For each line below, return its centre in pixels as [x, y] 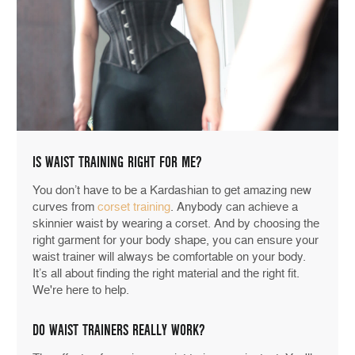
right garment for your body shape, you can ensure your [176, 240]
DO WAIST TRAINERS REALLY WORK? [119, 331]
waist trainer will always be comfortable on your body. [169, 257]
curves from [65, 207]
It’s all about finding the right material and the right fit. [166, 274]
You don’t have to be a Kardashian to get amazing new [172, 191]
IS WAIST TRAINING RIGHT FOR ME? [117, 163]
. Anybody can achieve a [234, 207]
